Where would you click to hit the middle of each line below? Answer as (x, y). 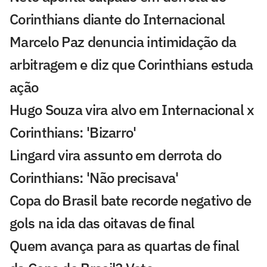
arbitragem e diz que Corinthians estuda (131, 64)
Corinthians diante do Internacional (117, 19)
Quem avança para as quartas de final (125, 245)
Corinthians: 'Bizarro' (73, 132)
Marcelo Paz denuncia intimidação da (123, 41)
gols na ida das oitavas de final (102, 223)
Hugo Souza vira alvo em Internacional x (132, 109)
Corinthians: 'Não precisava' (94, 177)
